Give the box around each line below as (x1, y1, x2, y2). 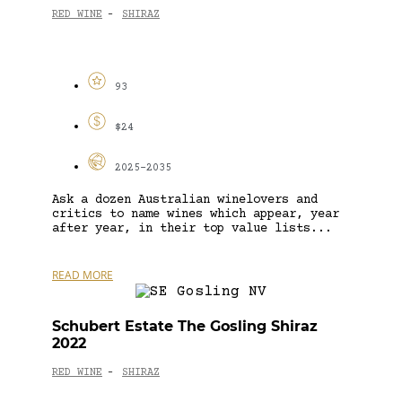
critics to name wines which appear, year (52, 206, 339, 222)
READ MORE (52, 267, 113, 283)
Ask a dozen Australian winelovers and (52, 192, 318, 207)
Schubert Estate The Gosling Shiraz (52, 317, 318, 335)
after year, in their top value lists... (52, 221, 332, 236)
